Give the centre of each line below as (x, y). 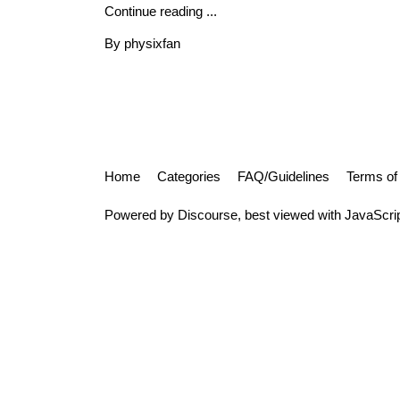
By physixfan (142, 43)
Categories (189, 176)
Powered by (141, 215)
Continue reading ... (161, 11)
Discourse (208, 215)
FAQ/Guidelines (283, 176)
